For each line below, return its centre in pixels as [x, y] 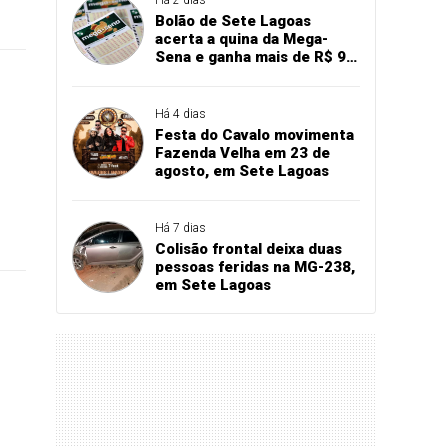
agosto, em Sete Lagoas [241, 170]
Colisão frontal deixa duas [248, 248]
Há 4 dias [180, 113]
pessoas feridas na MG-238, [254, 266]
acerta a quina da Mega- [241, 38]
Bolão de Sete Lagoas [232, 20]
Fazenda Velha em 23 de [242, 152]
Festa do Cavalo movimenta [254, 134]
